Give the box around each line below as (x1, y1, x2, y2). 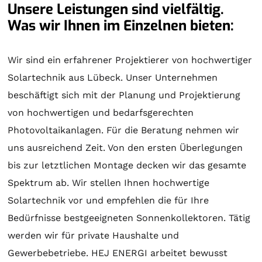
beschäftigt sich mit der (8, 89, 119, 101)
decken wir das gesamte (133, 159, 247, 171)
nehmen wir (182, 124, 240, 136)
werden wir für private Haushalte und (8, 229, 180, 241)
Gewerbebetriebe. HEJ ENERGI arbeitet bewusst (8, 247, 228, 258)
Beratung (141, 124, 183, 136)
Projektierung (179, 89, 241, 101)
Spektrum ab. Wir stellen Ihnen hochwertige (8, 177, 210, 188)
